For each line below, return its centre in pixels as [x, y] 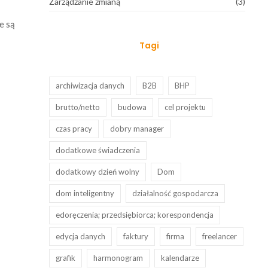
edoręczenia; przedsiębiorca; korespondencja [134, 214]
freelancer [219, 236]
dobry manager [137, 128]
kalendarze [180, 258]
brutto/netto [77, 107]
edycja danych [80, 236]
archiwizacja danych [90, 85]
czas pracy [74, 128]
